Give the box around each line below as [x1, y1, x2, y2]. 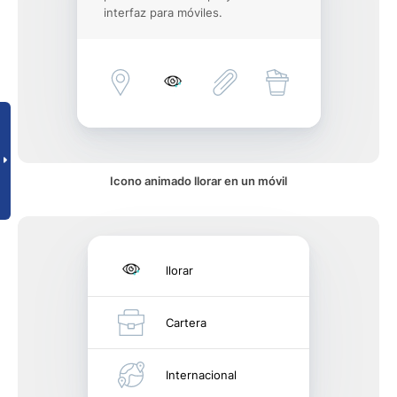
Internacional [166, 368, 237, 382]
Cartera [166, 315, 206, 330]
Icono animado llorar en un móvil [110, 174, 287, 188]
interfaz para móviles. [103, 5, 222, 19]
